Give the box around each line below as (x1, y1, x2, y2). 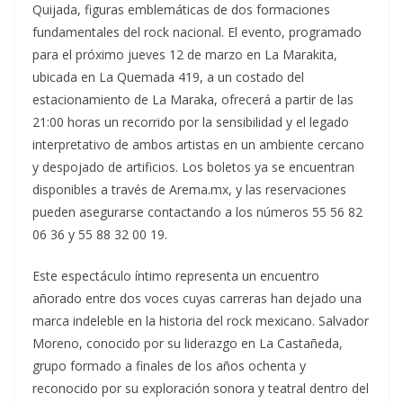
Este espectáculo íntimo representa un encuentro (32, 267, 319, 285)
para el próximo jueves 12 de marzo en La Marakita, (32, 46, 337, 64)
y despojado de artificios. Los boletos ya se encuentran (32, 158, 354, 176)
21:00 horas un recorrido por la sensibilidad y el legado (32, 113, 349, 131)
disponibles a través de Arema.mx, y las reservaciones (32, 181, 346, 199)
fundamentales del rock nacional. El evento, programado (32, 23, 362, 41)
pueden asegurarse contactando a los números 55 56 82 (32, 203, 363, 221)
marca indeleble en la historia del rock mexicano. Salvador (32, 312, 369, 330)
